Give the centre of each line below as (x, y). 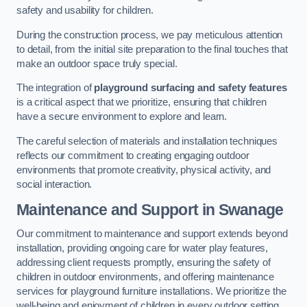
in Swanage (241, 209)
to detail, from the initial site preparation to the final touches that (152, 49)
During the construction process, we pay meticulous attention (150, 35)
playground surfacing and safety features (191, 88)
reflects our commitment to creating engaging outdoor (133, 156)
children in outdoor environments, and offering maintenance (145, 277)
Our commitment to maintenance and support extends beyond (152, 234)
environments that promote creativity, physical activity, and (144, 170)
